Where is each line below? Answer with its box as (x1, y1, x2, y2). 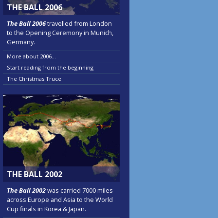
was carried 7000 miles (46, 186, 113, 195)
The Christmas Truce (7, 75, 61, 83)
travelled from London (46, 19, 112, 28)
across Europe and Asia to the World (7, 195, 113, 204)
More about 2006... (7, 53, 56, 60)
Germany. (7, 37, 35, 47)
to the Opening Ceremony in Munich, (7, 28, 113, 37)
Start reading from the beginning (7, 64, 93, 72)
